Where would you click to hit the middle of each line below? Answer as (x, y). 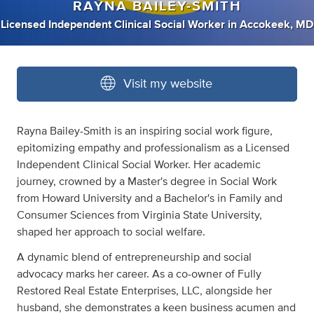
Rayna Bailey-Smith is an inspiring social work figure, (145, 131)
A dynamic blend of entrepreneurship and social (134, 258)
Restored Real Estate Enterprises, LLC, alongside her (144, 291)
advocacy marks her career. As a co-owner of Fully (139, 274)
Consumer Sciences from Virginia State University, (139, 216)
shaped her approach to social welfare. (111, 232)
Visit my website (168, 84)
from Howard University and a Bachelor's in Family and (150, 199)
